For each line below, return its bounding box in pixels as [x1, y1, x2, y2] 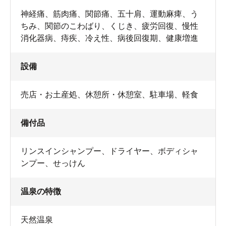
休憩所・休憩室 [85, 90, 142, 99]
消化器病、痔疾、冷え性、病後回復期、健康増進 [21, 33, 198, 42]
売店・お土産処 [21, 90, 77, 99]
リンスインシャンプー [21, 146, 101, 155]
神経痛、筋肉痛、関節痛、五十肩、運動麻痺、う [21, 9, 198, 18]
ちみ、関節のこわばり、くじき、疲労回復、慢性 [21, 21, 198, 30]
